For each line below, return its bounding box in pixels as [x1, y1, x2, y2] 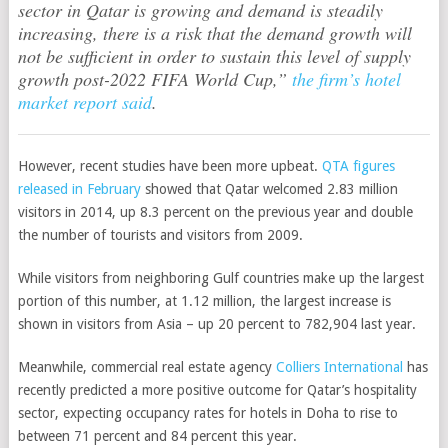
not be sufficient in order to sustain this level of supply [17, 44, 411, 68]
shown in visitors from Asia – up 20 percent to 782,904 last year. [17, 316, 416, 332]
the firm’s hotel [291, 67, 401, 91]
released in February [17, 181, 145, 197]
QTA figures [321, 158, 395, 174]
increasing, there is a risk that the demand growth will [17, 21, 412, 45]
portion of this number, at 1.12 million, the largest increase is [17, 293, 391, 309]
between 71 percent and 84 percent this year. [17, 428, 297, 444]
